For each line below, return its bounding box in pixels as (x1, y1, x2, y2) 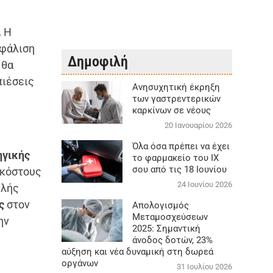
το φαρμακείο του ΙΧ (132, 152, 219, 163)
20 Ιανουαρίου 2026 (164, 120, 232, 130)
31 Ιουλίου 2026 (176, 261, 232, 271)
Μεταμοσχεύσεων (132, 211, 208, 222)
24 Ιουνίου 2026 (177, 179, 232, 189)
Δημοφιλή (67, 52, 128, 70)
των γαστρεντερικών (132, 93, 221, 104)
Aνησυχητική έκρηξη (132, 81, 220, 93)
